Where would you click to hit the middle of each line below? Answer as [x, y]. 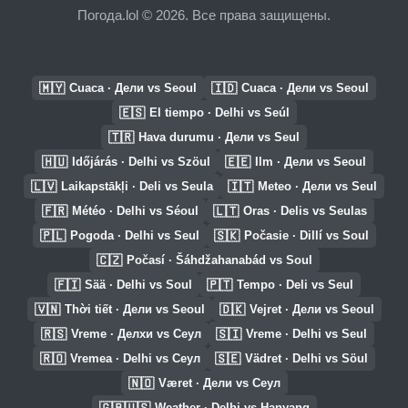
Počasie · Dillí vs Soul [306, 235]
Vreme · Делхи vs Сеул [136, 334]
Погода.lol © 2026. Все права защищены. [204, 15]
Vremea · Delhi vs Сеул [135, 358]
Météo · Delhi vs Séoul [135, 211]
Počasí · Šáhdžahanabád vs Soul [219, 260]
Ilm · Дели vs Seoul [311, 162]
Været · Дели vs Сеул [219, 383]
